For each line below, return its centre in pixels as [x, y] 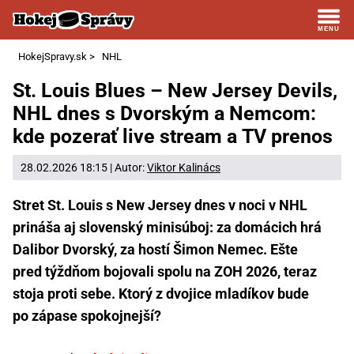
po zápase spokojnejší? [87, 315]
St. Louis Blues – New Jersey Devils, [175, 91]
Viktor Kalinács [184, 167]
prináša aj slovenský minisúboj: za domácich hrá [167, 227]
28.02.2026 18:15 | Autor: [84, 167]
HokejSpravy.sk [52, 56]
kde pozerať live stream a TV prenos [173, 137]
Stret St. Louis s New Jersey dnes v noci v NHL [160, 205]
